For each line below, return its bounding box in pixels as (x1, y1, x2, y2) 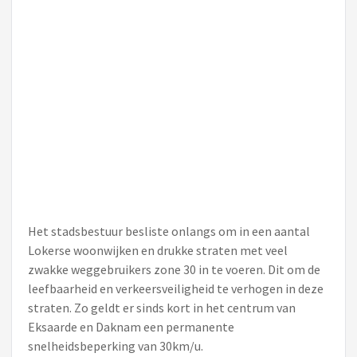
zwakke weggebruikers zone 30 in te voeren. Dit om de (28, 261, 320, 277)
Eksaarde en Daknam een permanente (28, 319, 234, 335)
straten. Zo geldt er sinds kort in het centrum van (28, 300, 296, 316)
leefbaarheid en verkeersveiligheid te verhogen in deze (28, 280, 324, 296)
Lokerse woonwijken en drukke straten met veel (28, 242, 288, 258)
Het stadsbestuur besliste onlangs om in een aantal (28, 223, 310, 239)
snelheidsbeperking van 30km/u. (28, 338, 203, 354)
